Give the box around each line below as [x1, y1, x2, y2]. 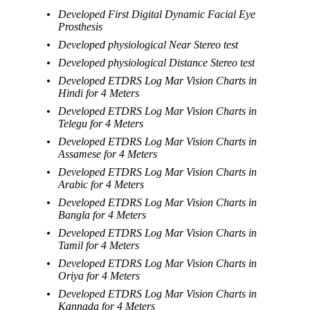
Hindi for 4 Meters [58, 86, 140, 99]
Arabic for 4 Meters [58, 178, 145, 190]
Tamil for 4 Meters [58, 239, 140, 251]
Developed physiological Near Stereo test [58, 38, 239, 51]
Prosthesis [58, 20, 103, 33]
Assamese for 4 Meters [58, 147, 158, 160]
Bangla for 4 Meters [58, 208, 147, 221]
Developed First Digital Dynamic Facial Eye [58, 8, 256, 20]
